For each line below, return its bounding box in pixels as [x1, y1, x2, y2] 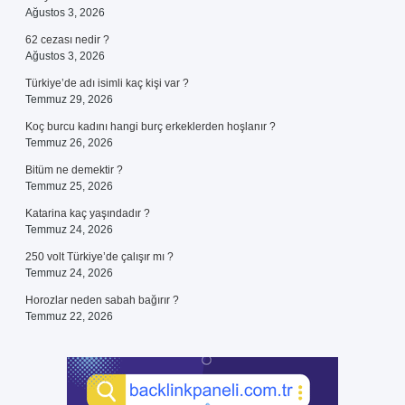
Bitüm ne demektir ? [25, 164, 123, 176]
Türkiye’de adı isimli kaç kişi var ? [25, 77, 189, 89]
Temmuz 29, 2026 [25, 93, 113, 106]
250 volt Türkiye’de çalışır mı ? [25, 250, 174, 263]
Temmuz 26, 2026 [25, 137, 113, 149]
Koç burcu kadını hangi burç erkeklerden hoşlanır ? [25, 120, 276, 133]
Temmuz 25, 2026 [25, 180, 113, 193]
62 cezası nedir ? [25, 33, 109, 46]
